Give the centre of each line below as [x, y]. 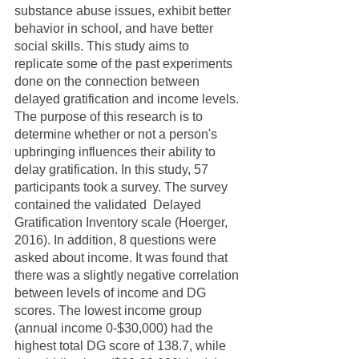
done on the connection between [109, 82]
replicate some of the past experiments [125, 64]
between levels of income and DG [112, 293]
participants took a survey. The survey [123, 188]
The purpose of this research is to [110, 117]
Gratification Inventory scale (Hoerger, [123, 223]
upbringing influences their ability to [117, 152]
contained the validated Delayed [109, 205]
